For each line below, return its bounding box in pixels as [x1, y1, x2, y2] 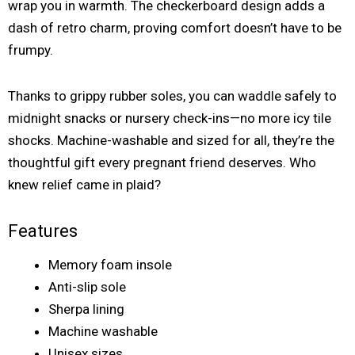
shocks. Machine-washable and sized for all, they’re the [8, 132, 334, 149]
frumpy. [8, 42, 53, 59]
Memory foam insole [48, 257, 172, 273]
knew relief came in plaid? [8, 177, 161, 193]
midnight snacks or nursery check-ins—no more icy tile [8, 110, 331, 127]
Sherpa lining [48, 301, 124, 318]
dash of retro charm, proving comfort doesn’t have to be [8, 20, 342, 36]
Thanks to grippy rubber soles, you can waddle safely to [8, 88, 337, 105]
